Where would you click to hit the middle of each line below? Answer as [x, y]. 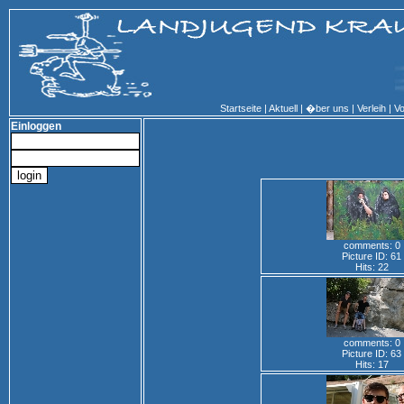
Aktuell [283, 108]
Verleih [372, 108]
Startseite [241, 108]
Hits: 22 [372, 267]
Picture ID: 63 [372, 353]
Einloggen [36, 126]
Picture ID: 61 [372, 256]
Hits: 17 [372, 364]
